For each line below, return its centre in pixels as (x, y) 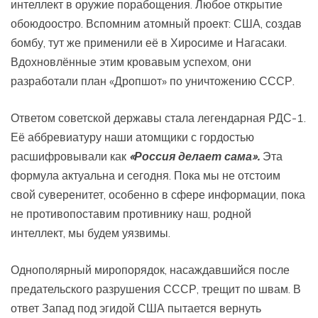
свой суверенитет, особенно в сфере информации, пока (158, 194)
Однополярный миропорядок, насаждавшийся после (150, 269)
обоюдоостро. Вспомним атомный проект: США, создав (156, 23)
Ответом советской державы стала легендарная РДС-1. (158, 117)
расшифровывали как (70, 156)
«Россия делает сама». (194, 156)
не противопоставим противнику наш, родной (131, 213)
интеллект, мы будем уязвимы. (91, 232)
